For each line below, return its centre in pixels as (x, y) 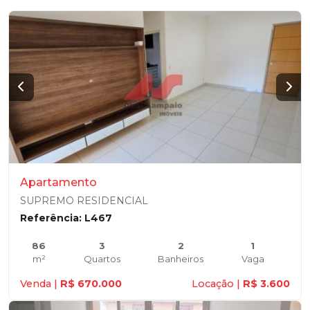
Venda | (40, 284)
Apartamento (58, 182)
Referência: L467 (66, 218)
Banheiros (181, 259)
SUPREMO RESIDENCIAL (84, 201)
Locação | (217, 284)
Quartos (102, 259)
